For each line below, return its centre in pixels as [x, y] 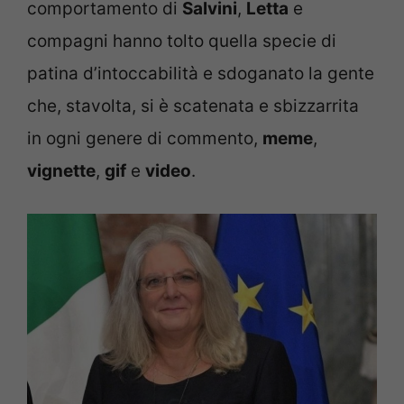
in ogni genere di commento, [145, 139]
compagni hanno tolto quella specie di [182, 41]
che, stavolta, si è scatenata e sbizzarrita [193, 106]
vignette [61, 171]
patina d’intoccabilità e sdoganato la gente [201, 74]
